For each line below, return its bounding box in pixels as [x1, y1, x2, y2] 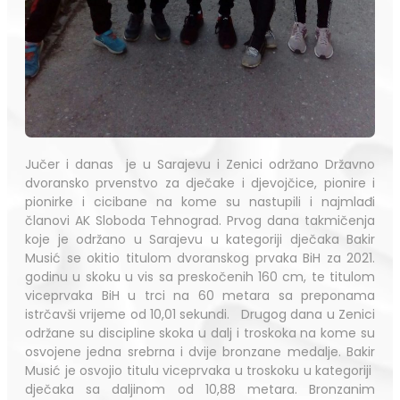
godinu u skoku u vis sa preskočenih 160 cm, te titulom [25, 267, 375, 286]
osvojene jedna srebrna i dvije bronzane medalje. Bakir [25, 342, 375, 361]
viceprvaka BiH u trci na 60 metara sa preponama [25, 286, 375, 304]
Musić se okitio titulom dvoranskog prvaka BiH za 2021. [25, 248, 375, 267]
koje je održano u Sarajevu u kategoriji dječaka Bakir [25, 229, 375, 248]
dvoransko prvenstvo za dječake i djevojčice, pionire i [25, 173, 375, 192]
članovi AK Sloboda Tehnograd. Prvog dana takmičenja [25, 211, 375, 229]
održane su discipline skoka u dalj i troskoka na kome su [25, 323, 375, 342]
